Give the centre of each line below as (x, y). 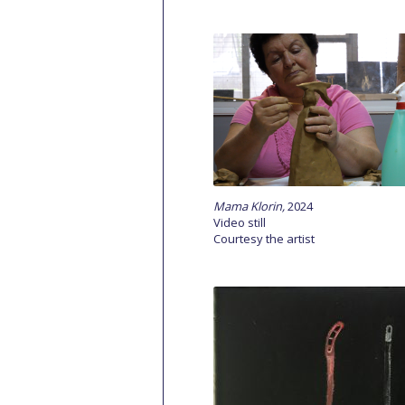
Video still (240, 222)
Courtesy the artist (264, 239)
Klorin (266, 206)
